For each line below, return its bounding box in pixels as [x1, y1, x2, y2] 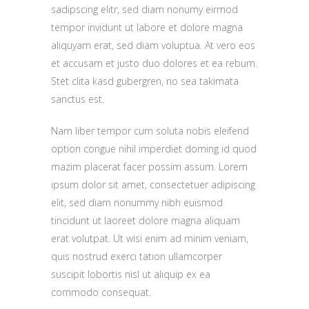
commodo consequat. [51, 286, 151, 299]
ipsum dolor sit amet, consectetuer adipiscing [51, 178, 255, 191]
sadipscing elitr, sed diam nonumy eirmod [51, 3, 238, 16]
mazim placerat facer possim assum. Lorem [51, 160, 248, 173]
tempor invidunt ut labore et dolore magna [51, 21, 243, 34]
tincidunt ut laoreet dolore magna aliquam [51, 214, 240, 227]
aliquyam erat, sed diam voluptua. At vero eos [51, 39, 255, 52]
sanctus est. [51, 92, 104, 106]
